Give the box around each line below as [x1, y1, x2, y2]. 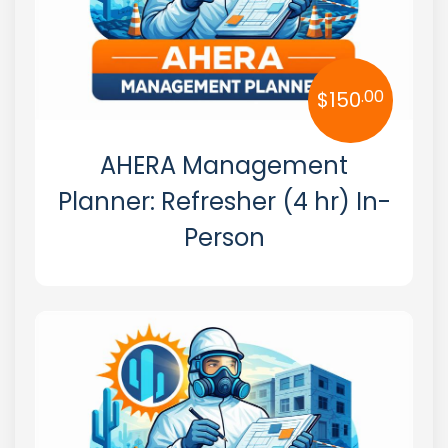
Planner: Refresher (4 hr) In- [57, 184, 391, 218]
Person [183, 220, 265, 254]
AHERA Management [100, 148, 348, 182]
